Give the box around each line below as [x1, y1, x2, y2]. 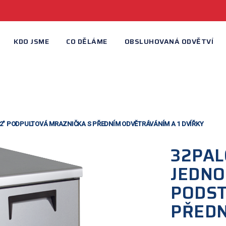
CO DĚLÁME [66, 35, 107, 47]
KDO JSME [14, 35, 49, 47]
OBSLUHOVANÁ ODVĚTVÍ [124, 35, 213, 47]
